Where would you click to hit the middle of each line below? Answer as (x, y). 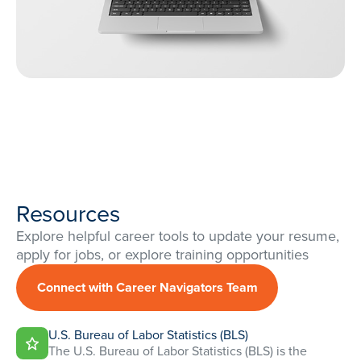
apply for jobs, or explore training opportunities (162, 254)
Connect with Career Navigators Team (147, 287)
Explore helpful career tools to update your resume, (178, 236)
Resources (68, 213)
